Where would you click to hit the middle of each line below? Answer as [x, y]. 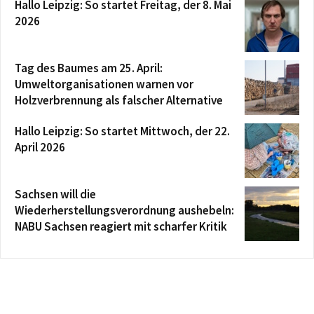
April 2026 [40, 147]
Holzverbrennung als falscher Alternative [119, 100]
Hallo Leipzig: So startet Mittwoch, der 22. [122, 131]
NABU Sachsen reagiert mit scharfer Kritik [121, 226]
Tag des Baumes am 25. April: [89, 68]
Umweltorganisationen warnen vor [104, 84]
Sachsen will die [55, 194]
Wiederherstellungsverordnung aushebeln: [124, 210]
